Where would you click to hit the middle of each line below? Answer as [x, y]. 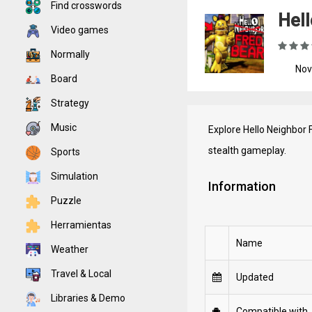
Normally [69, 54]
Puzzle [65, 201]
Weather [69, 249]
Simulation [73, 176]
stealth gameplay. [247, 150]
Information [242, 186]
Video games [79, 30]
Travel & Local [80, 274]
